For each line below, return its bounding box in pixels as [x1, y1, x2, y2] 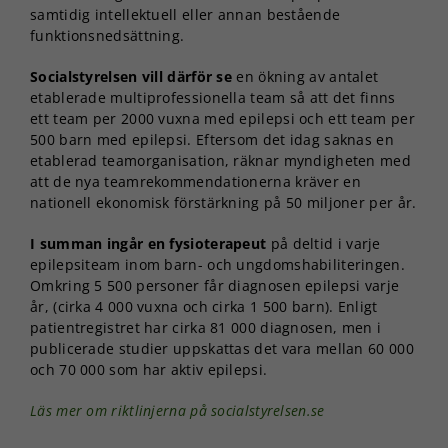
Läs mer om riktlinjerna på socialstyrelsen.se [30, 400, 325, 420]
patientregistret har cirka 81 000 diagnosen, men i [30, 317, 381, 337]
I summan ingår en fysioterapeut [30, 233, 267, 253]
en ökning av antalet [232, 66, 379, 86]
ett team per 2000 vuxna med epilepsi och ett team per [30, 108, 415, 128]
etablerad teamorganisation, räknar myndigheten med [30, 150, 411, 170]
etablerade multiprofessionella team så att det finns [30, 87, 396, 107]
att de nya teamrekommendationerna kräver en [30, 171, 361, 191]
